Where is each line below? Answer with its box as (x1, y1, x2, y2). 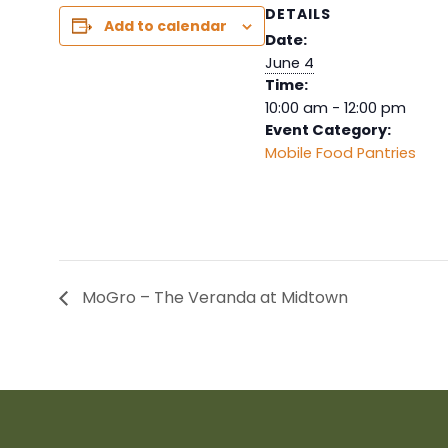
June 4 (264, 53, 314, 74)
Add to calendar (103, 16, 227, 36)
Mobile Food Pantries (264, 143, 416, 164)
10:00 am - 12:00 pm (264, 98, 406, 119)
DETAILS (264, 4, 331, 24)
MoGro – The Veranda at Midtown (77, 286, 348, 310)
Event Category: (264, 120, 391, 141)
